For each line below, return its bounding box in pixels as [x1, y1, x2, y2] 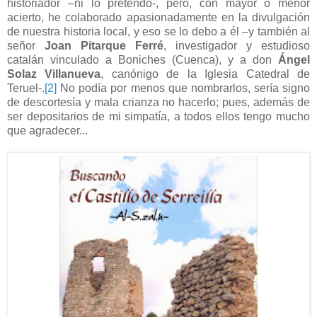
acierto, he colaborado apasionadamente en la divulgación [7, 11, 310, 23]
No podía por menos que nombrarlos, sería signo [57, 81, 310, 94]
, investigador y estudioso [163, 39, 310, 52]
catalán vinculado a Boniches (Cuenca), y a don [7, 53, 278, 66]
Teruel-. [7, 81, 45, 94]
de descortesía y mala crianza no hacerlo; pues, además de [7, 96, 310, 108]
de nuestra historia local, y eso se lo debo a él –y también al [7, 25, 310, 38]
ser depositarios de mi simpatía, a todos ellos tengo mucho [7, 110, 310, 122]
